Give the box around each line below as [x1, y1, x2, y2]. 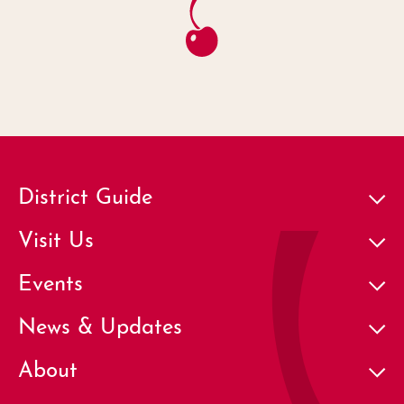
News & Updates [18, 308, 182, 340]
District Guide [18, 179, 152, 210]
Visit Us [18, 222, 94, 253]
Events [18, 265, 83, 297]
